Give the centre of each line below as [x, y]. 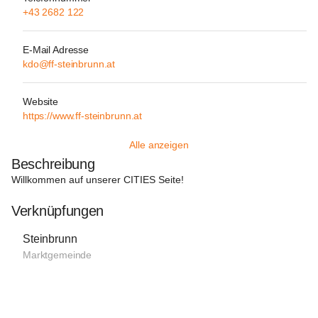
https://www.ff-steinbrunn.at [83, 116]
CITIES [139, 180]
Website [41, 102]
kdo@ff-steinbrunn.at [69, 64]
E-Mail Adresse [56, 50]
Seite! [170, 180]
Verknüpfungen [58, 211]
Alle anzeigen [159, 145]
